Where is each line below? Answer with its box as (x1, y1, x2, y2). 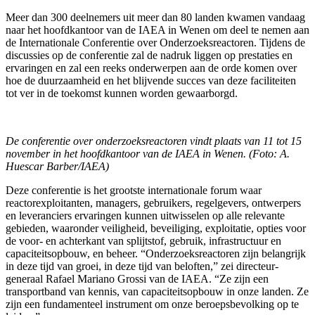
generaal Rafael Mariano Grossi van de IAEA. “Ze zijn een (6, 272, 269, 285)
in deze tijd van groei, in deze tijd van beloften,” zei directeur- (6, 259, 278, 272)
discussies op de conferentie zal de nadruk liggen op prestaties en (6, 49, 292, 61)
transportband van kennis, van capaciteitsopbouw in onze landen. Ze (6, 285, 309, 297)
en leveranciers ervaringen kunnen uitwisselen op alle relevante (6, 209, 285, 221)
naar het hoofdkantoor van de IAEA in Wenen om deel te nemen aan (6, 23, 309, 36)
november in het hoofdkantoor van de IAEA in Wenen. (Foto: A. (6, 147, 290, 160)
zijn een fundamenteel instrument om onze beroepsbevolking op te (6, 297, 299, 310)
